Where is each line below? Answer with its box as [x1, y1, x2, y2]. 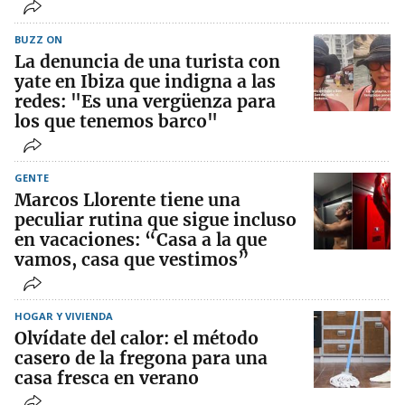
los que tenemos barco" [14, 109, 218, 132]
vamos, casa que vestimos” [14, 248, 250, 270]
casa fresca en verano [14, 366, 199, 389]
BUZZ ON [14, 32, 62, 46]
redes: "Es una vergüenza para [14, 89, 276, 112]
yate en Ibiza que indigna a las [14, 70, 276, 92]
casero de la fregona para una [14, 346, 268, 369]
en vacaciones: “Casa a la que [14, 228, 267, 250]
